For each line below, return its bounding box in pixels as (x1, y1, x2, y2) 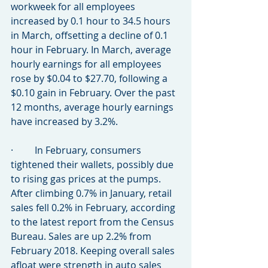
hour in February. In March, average (11, 42, 173, 56)
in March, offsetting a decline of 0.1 (11, 28, 170, 42)
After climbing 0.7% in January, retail (11, 186, 174, 200)
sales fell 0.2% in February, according (11, 200, 178, 214)
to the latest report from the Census (11, 215, 176, 229)
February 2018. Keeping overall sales (11, 243, 177, 257)
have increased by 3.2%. (11, 114, 118, 128)
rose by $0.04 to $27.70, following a (11, 71, 170, 85)
